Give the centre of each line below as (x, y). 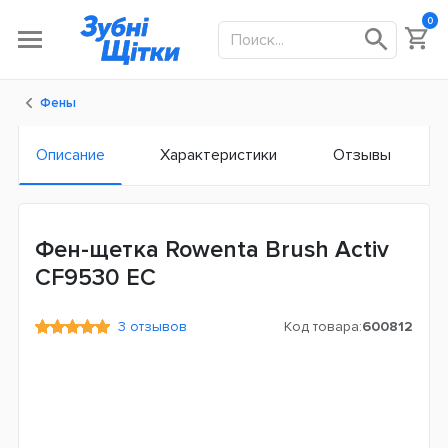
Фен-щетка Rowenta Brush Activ (212, 249)
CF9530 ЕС (95, 277)
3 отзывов (148, 326)
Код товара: (323, 326)
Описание (70, 155)
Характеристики (219, 155)
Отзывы (361, 155)
